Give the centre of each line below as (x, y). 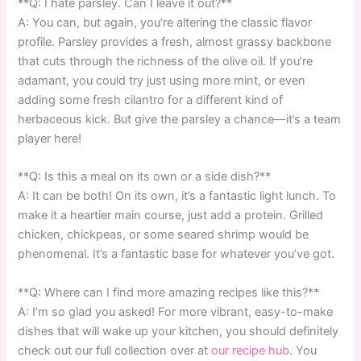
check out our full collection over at (115, 350)
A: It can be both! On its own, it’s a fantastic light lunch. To (177, 196)
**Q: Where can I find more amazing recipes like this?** (169, 292)
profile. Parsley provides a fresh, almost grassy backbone (175, 41)
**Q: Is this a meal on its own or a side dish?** (145, 177)
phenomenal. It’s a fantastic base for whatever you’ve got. (176, 254)
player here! (50, 138)
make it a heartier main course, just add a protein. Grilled (171, 216)
